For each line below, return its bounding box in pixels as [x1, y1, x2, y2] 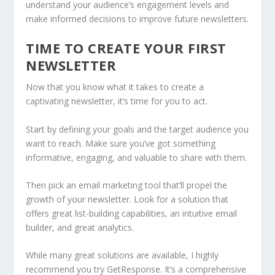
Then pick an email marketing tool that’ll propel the [26, 179, 228, 192]
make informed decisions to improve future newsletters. [26, 12, 249, 25]
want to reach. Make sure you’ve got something [26, 137, 216, 149]
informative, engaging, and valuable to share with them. [26, 151, 247, 163]
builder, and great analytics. [26, 222, 134, 234]
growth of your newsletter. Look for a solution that [26, 193, 229, 206]
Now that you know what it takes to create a [26, 81, 204, 93]
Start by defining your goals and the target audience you [26, 123, 249, 135]
